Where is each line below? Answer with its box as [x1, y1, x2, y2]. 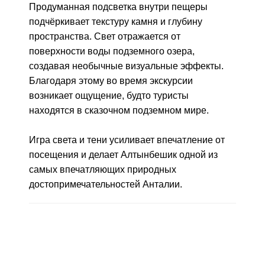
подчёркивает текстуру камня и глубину [29, 17, 202, 27]
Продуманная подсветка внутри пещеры [29, 2, 208, 12]
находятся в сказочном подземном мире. [29, 105, 209, 115]
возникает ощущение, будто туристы [29, 91, 189, 101]
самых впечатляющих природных [29, 164, 176, 174]
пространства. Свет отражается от [29, 31, 180, 41]
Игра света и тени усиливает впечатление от [29, 135, 225, 145]
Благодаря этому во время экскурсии [29, 76, 193, 86]
